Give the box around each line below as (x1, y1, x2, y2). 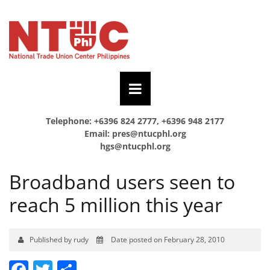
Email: (84, 127, 112, 139)
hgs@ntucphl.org (99, 140, 171, 152)
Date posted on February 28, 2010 (109, 234, 225, 245)
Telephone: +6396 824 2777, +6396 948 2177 (46, 115, 224, 127)
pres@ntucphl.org (111, 127, 186, 139)
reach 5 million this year (9, 191, 222, 218)
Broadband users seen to (9, 168, 235, 195)
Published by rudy (30, 234, 90, 245)
